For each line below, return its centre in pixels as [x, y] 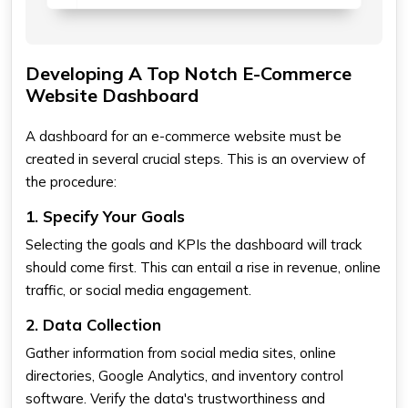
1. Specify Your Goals [105, 216]
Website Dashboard [112, 95]
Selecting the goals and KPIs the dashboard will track [194, 244]
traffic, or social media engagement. [138, 290]
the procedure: [71, 181]
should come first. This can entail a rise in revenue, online [203, 267]
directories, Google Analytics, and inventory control [184, 375]
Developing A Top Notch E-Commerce [189, 73]
